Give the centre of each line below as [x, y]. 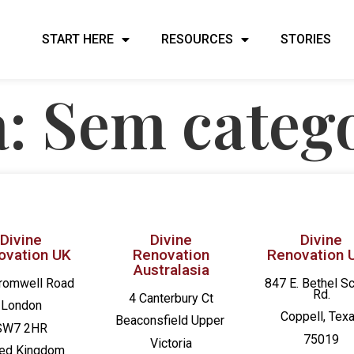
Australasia [171, 269]
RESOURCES [198, 39]
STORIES [306, 39]
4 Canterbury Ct [171, 298]
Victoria [171, 343]
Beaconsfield [153, 321]
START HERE [78, 39]
